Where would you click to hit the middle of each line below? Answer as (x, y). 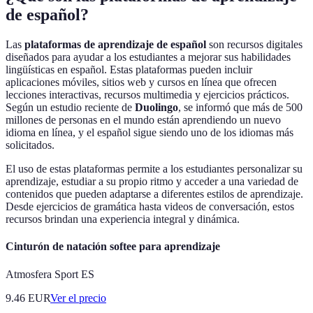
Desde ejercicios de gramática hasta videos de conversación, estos (150, 207)
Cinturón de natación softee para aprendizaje (113, 247)
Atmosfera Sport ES (50, 274)
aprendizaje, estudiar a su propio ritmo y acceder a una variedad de (152, 182)
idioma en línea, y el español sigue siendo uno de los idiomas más (150, 133)
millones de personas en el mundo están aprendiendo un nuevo (143, 120)
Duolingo (156, 108)
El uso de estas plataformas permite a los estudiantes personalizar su (154, 169)
